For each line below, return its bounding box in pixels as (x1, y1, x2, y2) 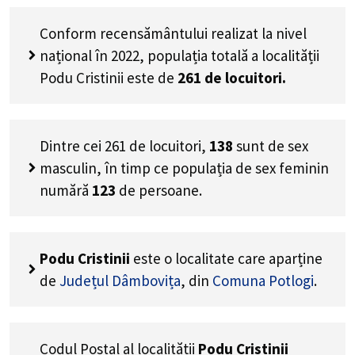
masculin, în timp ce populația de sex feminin (40, 158, 329, 177)
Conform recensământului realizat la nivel (40, 23, 307, 43)
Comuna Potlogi (212, 270, 314, 290)
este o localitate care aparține (133, 248, 323, 268)
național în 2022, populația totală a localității (40, 45, 319, 65)
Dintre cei (40, 136, 105, 155)
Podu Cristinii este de (40, 67, 177, 87)
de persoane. (116, 180, 202, 200)
